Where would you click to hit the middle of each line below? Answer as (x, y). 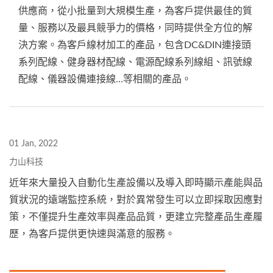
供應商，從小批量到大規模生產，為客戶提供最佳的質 (135, 11)
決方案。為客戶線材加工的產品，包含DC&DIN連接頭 (135, 45)
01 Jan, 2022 (34, 144)
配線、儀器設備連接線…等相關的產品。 (105, 79)
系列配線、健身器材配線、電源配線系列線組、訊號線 (135, 62)
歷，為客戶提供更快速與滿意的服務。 (92, 234)
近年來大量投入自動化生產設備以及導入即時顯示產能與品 (136, 183)
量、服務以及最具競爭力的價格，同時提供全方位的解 (135, 28)
